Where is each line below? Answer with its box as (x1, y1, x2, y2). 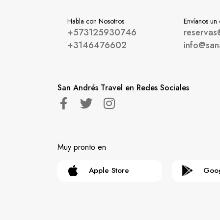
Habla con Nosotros (67, 16, 124, 26)
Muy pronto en (57, 141, 106, 153)
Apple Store (89, 165, 129, 176)
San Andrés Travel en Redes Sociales (57, 82, 189, 93)
